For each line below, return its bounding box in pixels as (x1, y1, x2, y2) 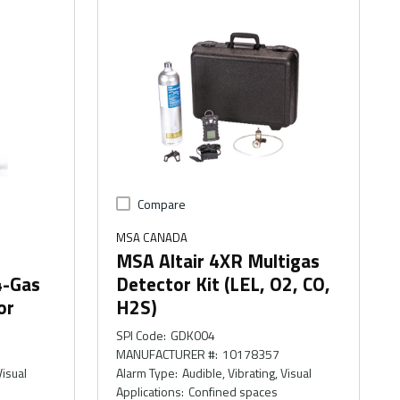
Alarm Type (116, 363, 176, 382)
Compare (137, 195, 187, 213)
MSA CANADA (116, 229, 188, 246)
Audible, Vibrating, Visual (181, 363, 312, 382)
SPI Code (116, 326, 164, 345)
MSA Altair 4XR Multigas (116, 246, 321, 275)
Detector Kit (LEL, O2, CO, (116, 270, 331, 298)
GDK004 (170, 326, 215, 345)
